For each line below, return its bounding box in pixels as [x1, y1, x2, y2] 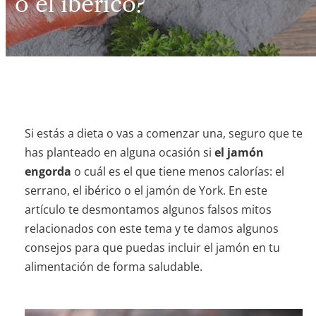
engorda [24, 164, 74, 179]
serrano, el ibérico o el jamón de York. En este [24, 183, 267, 198]
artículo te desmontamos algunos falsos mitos [24, 202, 272, 217]
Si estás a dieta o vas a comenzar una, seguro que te [24, 126, 303, 141]
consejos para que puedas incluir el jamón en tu [24, 240, 280, 255]
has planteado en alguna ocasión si [24, 145, 214, 160]
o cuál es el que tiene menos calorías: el [73, 164, 284, 179]
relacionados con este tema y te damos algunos [24, 221, 279, 236]
